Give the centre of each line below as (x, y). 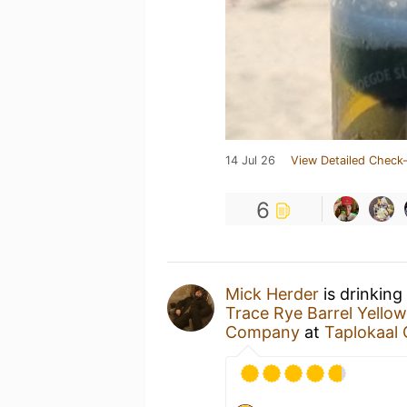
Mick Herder (272, 294)
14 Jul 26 (250, 160)
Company (263, 332)
